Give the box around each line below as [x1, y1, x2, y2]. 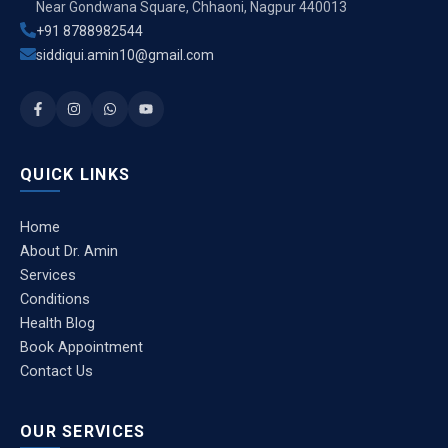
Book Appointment [20, 338, 143, 356]
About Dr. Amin [20, 242, 118, 260]
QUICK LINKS [20, 164, 131, 184]
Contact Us [20, 362, 93, 380]
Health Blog [20, 314, 95, 332]
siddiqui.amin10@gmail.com [36, 46, 214, 63]
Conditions [20, 290, 90, 308]
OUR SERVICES [20, 421, 146, 441]
